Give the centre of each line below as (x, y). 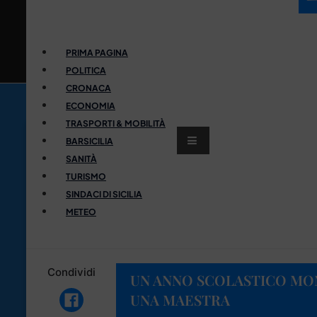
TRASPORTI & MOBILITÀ (116, 123)
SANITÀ (81, 158)
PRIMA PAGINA (97, 52)
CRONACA (88, 88)
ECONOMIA (91, 105)
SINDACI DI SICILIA (104, 194)
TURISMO (86, 176)
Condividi (71, 272)
